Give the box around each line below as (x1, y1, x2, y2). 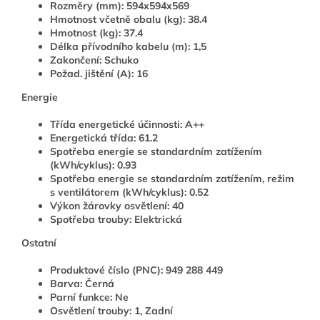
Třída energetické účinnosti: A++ (50, 118, 204, 131)
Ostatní (21, 236, 56, 250)
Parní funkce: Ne (50, 291, 129, 304)
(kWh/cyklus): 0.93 (50, 159, 136, 172)
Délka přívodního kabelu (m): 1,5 (50, 40, 206, 54)
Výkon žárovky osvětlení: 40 (50, 199, 184, 213)
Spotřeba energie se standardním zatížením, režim (50, 172, 294, 186)
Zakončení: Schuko (50, 54, 139, 67)
